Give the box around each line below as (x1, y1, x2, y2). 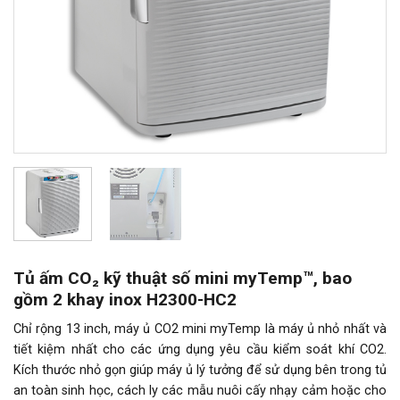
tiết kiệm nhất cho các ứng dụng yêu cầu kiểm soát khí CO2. (13, 342, 387, 358)
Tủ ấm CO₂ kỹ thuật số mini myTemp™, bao (13, 267, 352, 288)
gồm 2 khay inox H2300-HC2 (13, 288, 237, 310)
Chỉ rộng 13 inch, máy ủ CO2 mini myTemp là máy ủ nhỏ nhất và (13, 321, 387, 337)
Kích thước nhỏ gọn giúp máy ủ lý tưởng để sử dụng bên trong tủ (13, 362, 387, 379)
